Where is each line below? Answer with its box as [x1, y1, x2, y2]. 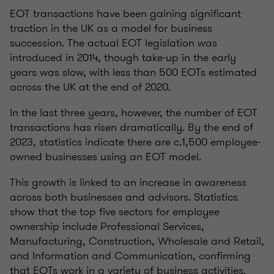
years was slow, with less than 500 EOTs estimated [10, 64, 257, 81]
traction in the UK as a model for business [10, 20, 212, 37]
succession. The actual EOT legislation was [10, 35, 217, 51]
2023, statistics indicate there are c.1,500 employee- [10, 134, 261, 150]
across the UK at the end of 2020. [10, 79, 174, 95]
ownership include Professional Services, [10, 218, 204, 235]
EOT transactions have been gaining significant [10, 6, 241, 22]
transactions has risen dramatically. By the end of [10, 119, 253, 136]
